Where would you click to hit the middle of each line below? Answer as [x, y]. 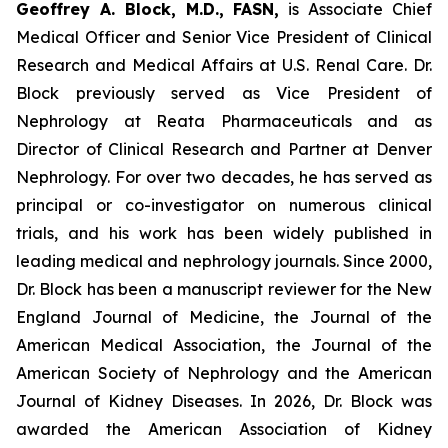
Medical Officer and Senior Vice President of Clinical [224, 37]
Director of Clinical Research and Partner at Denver [224, 149]
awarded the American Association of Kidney [224, 429]
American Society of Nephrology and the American [224, 373]
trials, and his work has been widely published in [224, 233]
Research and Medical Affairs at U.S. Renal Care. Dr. [224, 65]
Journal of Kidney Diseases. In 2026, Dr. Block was [224, 401]
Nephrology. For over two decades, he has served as [224, 177]
